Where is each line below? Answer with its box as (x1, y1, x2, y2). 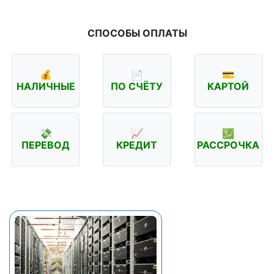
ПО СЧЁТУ (111, 80, 163, 93)
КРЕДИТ (116, 139, 158, 152)
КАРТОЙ (207, 80, 250, 93)
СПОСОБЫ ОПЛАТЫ (87, 27, 187, 40)
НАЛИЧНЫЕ (16, 80, 75, 93)
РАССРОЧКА (197, 139, 260, 152)
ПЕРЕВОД (21, 139, 70, 152)
